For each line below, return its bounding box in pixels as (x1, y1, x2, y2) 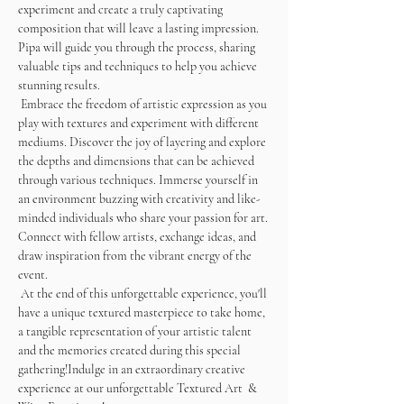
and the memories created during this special (18, 343, 243, 358)
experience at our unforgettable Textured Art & (18, 381, 260, 396)
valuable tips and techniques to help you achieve (18, 59, 260, 74)
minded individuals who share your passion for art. (18, 210, 271, 225)
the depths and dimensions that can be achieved (18, 153, 257, 169)
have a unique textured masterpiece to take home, (18, 305, 268, 320)
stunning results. (18, 78, 103, 93)
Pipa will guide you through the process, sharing (18, 40, 258, 55)
